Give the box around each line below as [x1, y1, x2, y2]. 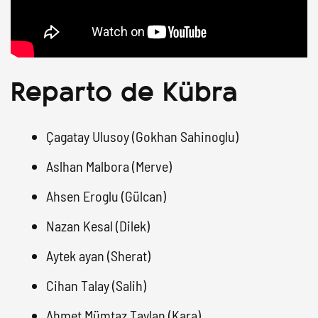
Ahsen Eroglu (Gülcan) [46, 187, 166, 204]
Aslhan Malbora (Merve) [46, 157, 172, 175]
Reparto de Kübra [11, 68, 238, 109]
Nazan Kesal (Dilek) [46, 216, 150, 234]
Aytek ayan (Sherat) [46, 246, 150, 264]
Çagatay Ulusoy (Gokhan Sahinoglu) [46, 127, 238, 145]
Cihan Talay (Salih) [46, 276, 146, 294]
